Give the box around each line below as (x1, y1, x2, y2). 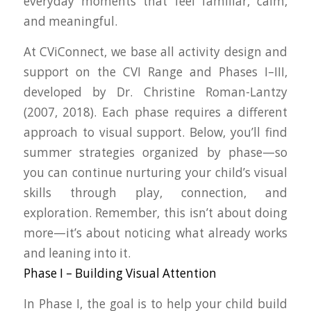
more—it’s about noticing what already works (23, 225, 288, 242)
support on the (23, 64, 123, 81)
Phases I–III (219, 64, 285, 81)
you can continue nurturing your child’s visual (23, 165, 288, 181)
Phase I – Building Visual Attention (23, 265, 217, 282)
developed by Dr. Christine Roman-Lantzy (23, 84, 288, 101)
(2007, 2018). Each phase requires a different (23, 104, 288, 121)
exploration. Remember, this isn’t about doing (23, 205, 288, 221)
